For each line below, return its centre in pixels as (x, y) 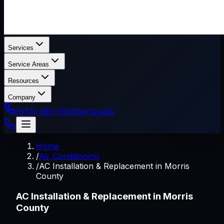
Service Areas (28, 64)
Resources (23, 81)
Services (21, 48)
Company (22, 97)
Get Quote (95, 111)
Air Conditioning (69, 156)
